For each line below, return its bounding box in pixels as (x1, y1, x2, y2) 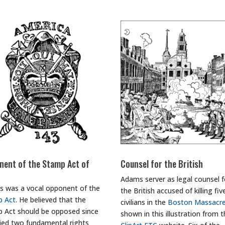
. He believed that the (16, 194, 86, 204)
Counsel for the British (121, 157, 203, 170)
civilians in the (121, 197, 168, 207)
